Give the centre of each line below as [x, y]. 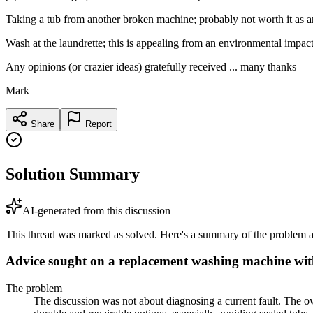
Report [97, 124]
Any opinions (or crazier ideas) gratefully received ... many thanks [151, 66]
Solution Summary [73, 174]
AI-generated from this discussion [96, 210]
